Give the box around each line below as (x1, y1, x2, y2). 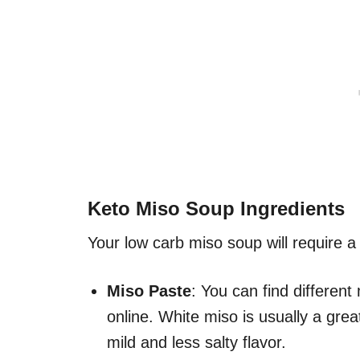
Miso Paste (107, 282, 191, 301)
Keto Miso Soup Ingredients (88, 198, 345, 220)
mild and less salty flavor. (107, 333, 286, 352)
